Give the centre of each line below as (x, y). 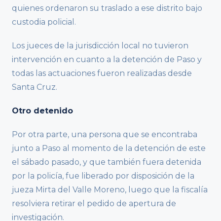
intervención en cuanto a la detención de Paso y (107, 59)
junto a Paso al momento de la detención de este (109, 148)
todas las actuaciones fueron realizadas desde (102, 73)
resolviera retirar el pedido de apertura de (94, 203)
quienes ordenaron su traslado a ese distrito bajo (107, 8)
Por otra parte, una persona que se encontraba (105, 134)
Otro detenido (42, 110)
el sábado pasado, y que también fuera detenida (107, 162)
